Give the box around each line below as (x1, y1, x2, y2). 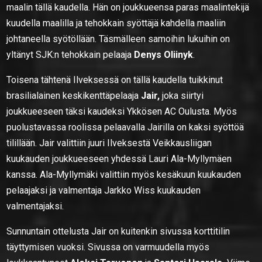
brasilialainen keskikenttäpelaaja (6, 89, 142, 101)
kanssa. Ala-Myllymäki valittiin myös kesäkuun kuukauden (6, 168, 242, 180)
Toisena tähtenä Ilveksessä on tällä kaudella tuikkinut (6, 74, 223, 85)
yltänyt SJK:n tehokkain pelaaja (6, 49, 135, 60)
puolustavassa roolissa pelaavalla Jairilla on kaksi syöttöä (6, 121, 244, 133)
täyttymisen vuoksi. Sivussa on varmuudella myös (6, 241, 210, 253)
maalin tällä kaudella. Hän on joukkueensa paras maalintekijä (6, 1, 250, 13)
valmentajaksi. (6, 200, 64, 212)
